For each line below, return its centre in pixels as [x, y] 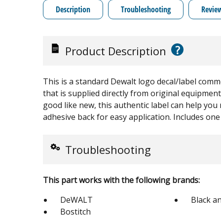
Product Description [116, 51]
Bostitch [75, 212]
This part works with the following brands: [121, 180]
